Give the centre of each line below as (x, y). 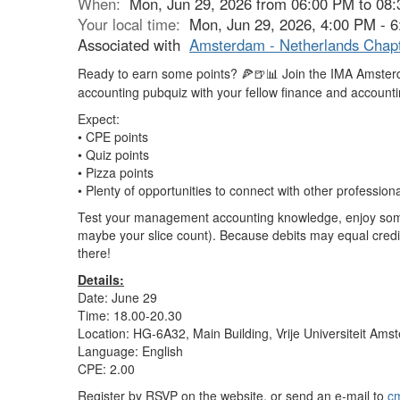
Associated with (133, 45)
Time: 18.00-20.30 (130, 315)
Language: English (130, 351)
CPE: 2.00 (106, 369)
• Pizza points (116, 172)
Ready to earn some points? (159, 73)
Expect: (99, 119)
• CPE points (113, 137)
